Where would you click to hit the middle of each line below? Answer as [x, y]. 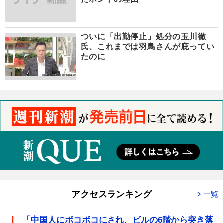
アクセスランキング [111, 194]
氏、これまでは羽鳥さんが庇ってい [147, 47]
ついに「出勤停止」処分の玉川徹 [143, 37]
